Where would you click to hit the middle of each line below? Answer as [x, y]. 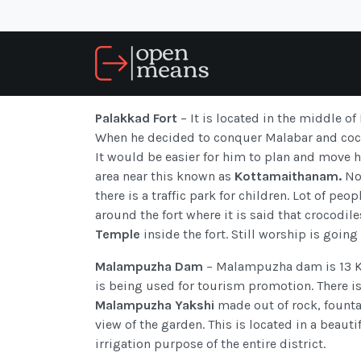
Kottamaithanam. [288, 176]
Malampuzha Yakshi [156, 305]
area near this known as [165, 176]
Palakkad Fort [138, 118]
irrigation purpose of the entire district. [210, 344]
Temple [119, 234]
